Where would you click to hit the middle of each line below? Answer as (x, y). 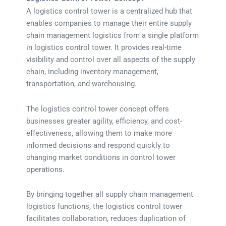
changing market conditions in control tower (101, 157)
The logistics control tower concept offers (98, 109)
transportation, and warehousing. (82, 84)
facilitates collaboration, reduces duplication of (106, 219)
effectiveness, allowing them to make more (99, 133)
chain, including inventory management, (93, 72)
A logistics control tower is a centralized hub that (109, 11)
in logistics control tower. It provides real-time (104, 48)
